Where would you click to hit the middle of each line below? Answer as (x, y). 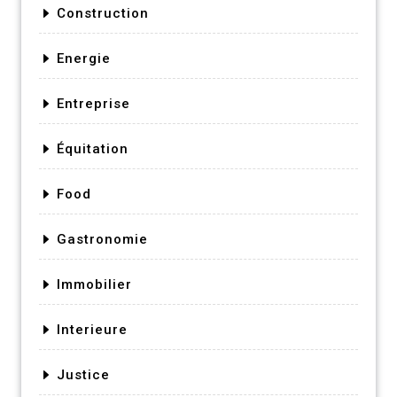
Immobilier (94, 284)
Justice (83, 374)
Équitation (93, 148)
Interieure (92, 329)
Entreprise (93, 103)
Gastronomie (102, 239)
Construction (103, 13)
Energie (84, 58)
